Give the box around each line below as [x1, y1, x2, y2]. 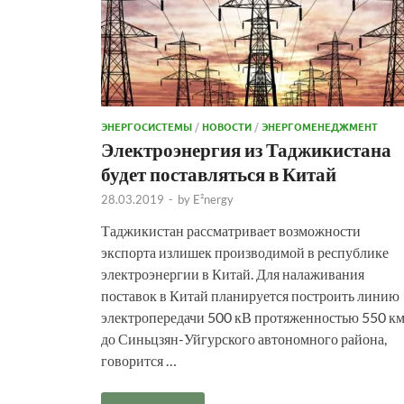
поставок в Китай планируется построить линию [101, 286, 399, 304]
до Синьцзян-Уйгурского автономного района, [101, 329, 387, 347]
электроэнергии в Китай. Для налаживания [101, 264, 364, 282]
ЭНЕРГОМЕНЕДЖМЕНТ [262, 118, 378, 133]
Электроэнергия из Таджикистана [101, 137, 391, 161]
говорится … [101, 351, 177, 369]
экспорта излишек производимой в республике [101, 243, 389, 261]
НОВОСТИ [202, 118, 252, 133]
